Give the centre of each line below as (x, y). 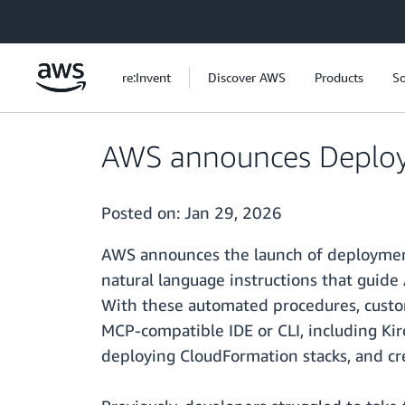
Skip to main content (67, 18)
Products (339, 77)
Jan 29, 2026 (233, 213)
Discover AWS (247, 77)
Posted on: (143, 213)
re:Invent (146, 77)
